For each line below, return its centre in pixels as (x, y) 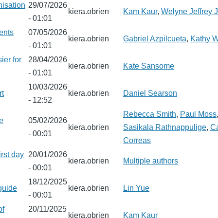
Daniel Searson (150, 93)
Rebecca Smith (150, 114)
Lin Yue (136, 188)
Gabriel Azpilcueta (155, 39)
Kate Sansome (149, 66)
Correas (137, 140)
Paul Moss (198, 114)
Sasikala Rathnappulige (165, 127)
